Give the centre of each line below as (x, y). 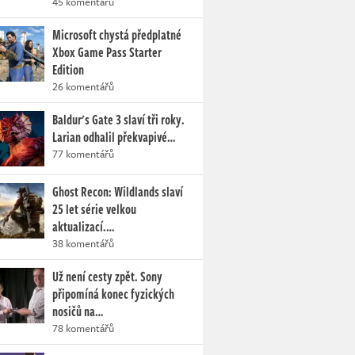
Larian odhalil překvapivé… (114, 137)
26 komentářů (83, 86)
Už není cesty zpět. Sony (107, 277)
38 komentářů (83, 243)
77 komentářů (83, 154)
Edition (68, 70)
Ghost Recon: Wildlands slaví (118, 192)
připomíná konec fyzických (113, 294)
